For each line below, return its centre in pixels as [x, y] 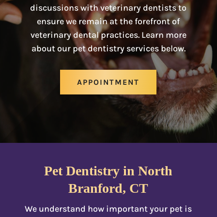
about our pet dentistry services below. [108, 48]
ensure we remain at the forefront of [108, 21]
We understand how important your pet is [108, 209]
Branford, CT [108, 188]
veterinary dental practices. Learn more [108, 35]
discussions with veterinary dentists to [108, 8]
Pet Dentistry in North [108, 170]
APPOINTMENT [108, 82]
